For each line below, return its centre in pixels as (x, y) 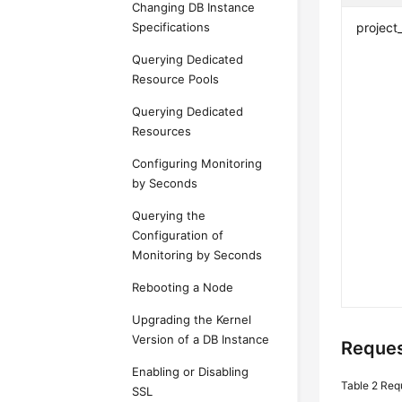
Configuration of (178, 235)
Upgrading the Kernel (192, 319)
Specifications (171, 27)
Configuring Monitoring (197, 163)
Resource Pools (176, 79)
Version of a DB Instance (201, 339)
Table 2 (361, 386)
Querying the (169, 215)
